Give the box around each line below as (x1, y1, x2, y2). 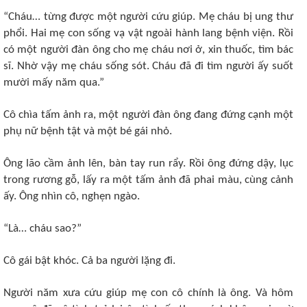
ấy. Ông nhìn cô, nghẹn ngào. (3, 191, 140, 202)
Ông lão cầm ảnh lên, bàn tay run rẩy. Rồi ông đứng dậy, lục (3, 158, 293, 169)
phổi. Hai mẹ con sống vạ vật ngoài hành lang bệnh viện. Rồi (3, 27, 293, 39)
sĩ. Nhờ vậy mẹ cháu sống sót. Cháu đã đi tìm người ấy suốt (3, 60, 293, 72)
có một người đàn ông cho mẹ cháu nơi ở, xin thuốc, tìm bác (3, 44, 293, 56)
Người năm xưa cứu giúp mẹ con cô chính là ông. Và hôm (3, 287, 293, 299)
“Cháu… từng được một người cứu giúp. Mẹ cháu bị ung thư (3, 11, 293, 23)
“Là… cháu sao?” (3, 223, 82, 234)
